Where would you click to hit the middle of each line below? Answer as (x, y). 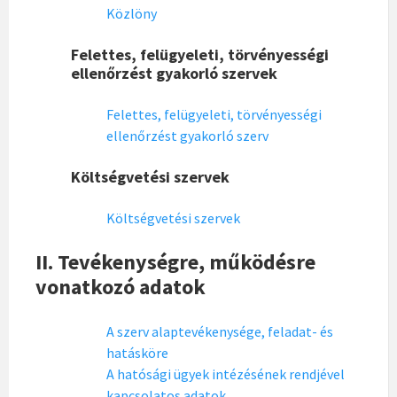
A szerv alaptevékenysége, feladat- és (220, 331)
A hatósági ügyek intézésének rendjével (226, 374)
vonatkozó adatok (121, 287)
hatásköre (137, 353)
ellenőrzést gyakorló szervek (174, 73)
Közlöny (132, 13)
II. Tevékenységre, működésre (175, 262)
